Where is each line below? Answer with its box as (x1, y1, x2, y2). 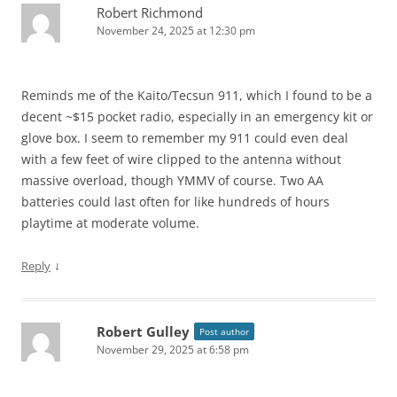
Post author (199, 325, 249, 339)
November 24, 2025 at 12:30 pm (97, 23, 255, 39)
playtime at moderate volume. (21, 214, 199, 232)
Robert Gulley (97, 323, 190, 341)
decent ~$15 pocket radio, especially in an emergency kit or (21, 108, 373, 126)
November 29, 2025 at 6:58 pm (97, 342, 249, 358)
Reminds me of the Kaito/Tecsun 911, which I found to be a (21, 87, 372, 105)
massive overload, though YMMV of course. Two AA (21, 172, 323, 190)
